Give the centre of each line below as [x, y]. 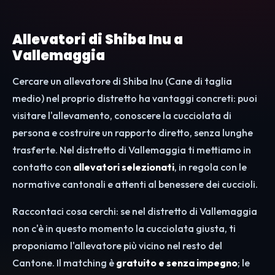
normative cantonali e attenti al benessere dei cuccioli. [135, 184]
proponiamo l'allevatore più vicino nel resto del [117, 246]
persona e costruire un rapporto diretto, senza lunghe [133, 133]
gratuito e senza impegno [177, 263]
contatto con [43, 167]
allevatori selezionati [124, 167]
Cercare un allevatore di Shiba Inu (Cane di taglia [122, 81]
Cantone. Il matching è [64, 263]
